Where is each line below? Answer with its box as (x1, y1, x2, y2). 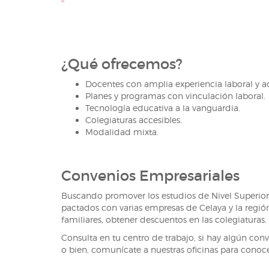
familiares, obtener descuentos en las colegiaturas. (61, 214, 267, 225)
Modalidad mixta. (85, 127, 159, 137)
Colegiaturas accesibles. (85, 115, 182, 125)
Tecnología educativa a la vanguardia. (85, 103, 240, 113)
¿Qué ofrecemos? (61, 55, 183, 73)
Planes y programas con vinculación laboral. (85, 91, 265, 101)
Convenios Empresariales (61, 167, 240, 184)
